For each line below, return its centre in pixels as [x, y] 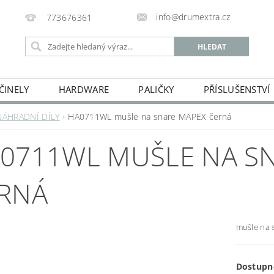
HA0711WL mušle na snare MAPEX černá [150, 117]
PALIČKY [156, 89]
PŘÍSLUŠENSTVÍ [237, 89]
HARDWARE [84, 89]
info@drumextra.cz [193, 17]
